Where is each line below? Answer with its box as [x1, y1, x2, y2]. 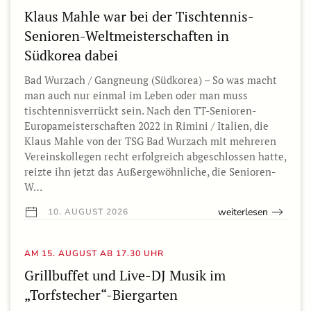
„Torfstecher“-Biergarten [24, 285, 178, 304]
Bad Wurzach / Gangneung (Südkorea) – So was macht [24, 72, 277, 87]
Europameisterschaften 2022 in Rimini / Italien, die [24, 118, 269, 133]
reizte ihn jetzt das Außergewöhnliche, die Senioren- [24, 164, 276, 178]
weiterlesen [218, 205, 268, 219]
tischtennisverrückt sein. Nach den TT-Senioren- [24, 103, 256, 117]
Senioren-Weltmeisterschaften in [24, 26, 229, 45]
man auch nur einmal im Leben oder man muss [24, 87, 248, 102]
